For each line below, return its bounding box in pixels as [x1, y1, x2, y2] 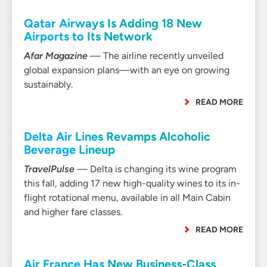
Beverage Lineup [24, 142, 115, 157]
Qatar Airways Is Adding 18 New [24, 16, 202, 30]
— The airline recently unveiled [88, 50, 223, 61]
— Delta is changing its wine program [74, 163, 237, 175]
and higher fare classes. [24, 206, 122, 218]
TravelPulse [24, 163, 74, 175]
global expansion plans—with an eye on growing [24, 64, 229, 76]
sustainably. [24, 79, 73, 90]
